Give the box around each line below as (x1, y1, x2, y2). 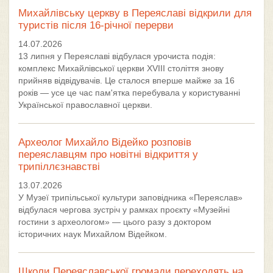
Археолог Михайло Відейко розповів (18, 136, 191, 148)
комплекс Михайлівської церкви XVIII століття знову (18, 63, 224, 73)
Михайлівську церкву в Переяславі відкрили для (18, 7, 252, 19)
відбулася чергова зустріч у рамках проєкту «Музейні (18, 205, 230, 214)
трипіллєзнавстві (18, 161, 100, 172)
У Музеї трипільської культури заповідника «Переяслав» (18, 193, 243, 202)
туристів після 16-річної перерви (18, 19, 174, 31)
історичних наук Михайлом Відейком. (18, 229, 167, 239)
